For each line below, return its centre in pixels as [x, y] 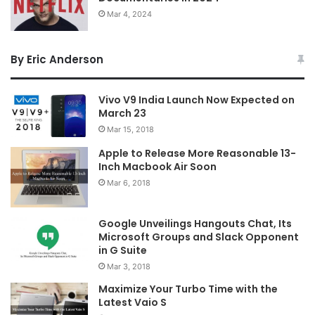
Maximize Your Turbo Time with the [188, 289]
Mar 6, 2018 [129, 183]
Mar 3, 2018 [129, 266]
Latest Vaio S [133, 302]
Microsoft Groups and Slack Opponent [199, 237]
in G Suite [123, 250]
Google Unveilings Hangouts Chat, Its [195, 223]
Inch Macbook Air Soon [157, 167]
